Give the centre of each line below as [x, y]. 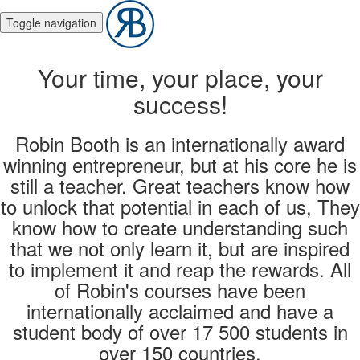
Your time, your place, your [180, 78]
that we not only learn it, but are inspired [180, 248]
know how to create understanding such [180, 227]
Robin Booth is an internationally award [180, 143]
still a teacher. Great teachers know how [180, 185]
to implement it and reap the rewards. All [180, 269]
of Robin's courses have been [180, 290]
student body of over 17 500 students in [180, 331]
